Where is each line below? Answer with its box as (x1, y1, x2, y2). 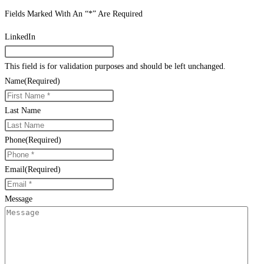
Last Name (5, 106, 41, 115)
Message (5, 194, 32, 204)
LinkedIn (5, 32, 35, 42)
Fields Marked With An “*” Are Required (5, 9, 143, 19)
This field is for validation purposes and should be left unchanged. (5, 62, 226, 71)
